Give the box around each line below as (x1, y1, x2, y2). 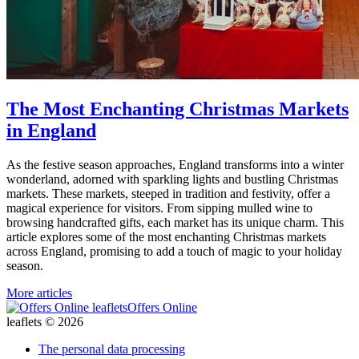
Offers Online (127, 301, 197, 315)
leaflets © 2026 (6, 315, 83, 329)
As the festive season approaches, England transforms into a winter (6, 158, 344, 172)
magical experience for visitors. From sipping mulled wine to (6, 201, 313, 216)
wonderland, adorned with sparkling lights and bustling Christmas (6, 172, 338, 187)
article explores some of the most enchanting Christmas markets (6, 230, 326, 244)
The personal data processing (38, 342, 185, 357)
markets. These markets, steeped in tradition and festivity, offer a (6, 187, 330, 201)
